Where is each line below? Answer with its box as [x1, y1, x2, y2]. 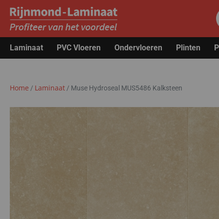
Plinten [176, 43, 200, 52]
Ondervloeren [114, 43, 162, 52]
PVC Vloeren [57, 43, 101, 52]
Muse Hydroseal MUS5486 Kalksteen [71, 84, 182, 92]
